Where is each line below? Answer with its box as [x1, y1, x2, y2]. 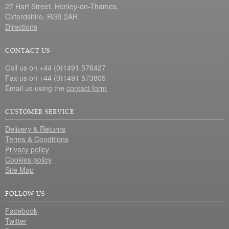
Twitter [5, 215, 27, 226]
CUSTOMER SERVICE [5, 107, 74, 116]
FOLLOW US [5, 189, 45, 197]
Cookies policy [5, 154, 52, 165]
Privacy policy [5, 144, 49, 154]
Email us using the [5, 82, 66, 93]
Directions [5, 21, 37, 32]
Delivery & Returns [5, 123, 65, 134]
